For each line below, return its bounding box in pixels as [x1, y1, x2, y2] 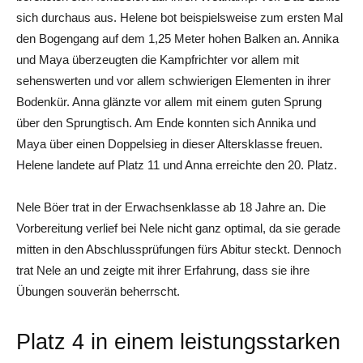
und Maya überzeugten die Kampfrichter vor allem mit [16, 52, 299, 66]
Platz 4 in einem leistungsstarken [16, 329, 340, 354]
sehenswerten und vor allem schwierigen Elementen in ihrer [16, 73, 331, 88]
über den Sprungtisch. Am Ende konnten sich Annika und [16, 115, 316, 130]
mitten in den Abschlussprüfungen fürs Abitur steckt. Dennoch [16, 241, 341, 256]
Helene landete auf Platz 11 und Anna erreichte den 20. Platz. [16, 157, 337, 172]
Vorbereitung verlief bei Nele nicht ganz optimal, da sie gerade [16, 220, 340, 235]
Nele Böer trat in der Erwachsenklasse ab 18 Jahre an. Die [16, 199, 326, 214]
